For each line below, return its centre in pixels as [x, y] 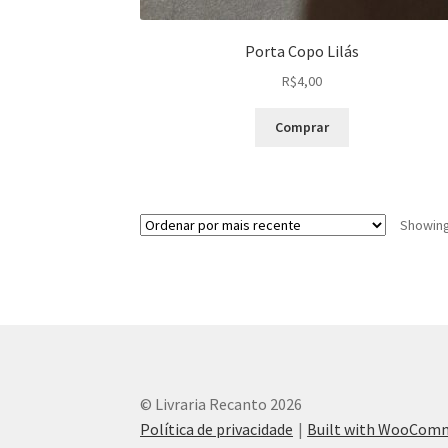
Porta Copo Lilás [301, 51]
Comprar [301, 127]
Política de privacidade [217, 429]
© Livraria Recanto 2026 [221, 404]
